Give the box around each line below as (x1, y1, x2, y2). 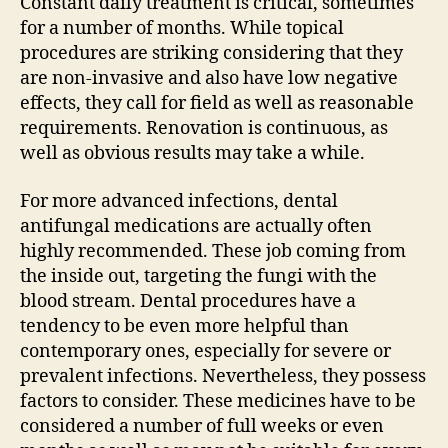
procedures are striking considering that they (20, 42, 403, 65)
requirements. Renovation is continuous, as (20, 117, 388, 140)
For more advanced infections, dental (20, 189, 338, 213)
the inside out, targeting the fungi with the (20, 264, 377, 288)
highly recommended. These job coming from (20, 239, 406, 263)
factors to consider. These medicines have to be (20, 389, 416, 413)
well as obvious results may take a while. (20, 142, 365, 165)
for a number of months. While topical (20, 17, 344, 40)
